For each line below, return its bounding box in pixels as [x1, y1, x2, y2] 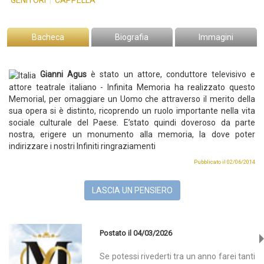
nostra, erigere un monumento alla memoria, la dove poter [9, 129, 255, 139]
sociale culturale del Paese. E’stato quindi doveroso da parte [9, 117, 255, 127]
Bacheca [31, 32, 64, 42]
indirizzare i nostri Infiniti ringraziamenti [9, 141, 156, 151]
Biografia [115, 32, 149, 42]
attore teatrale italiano [9, 82, 101, 92]
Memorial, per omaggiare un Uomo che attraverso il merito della [9, 94, 255, 104]
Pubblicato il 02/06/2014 [194, 158, 255, 165]
